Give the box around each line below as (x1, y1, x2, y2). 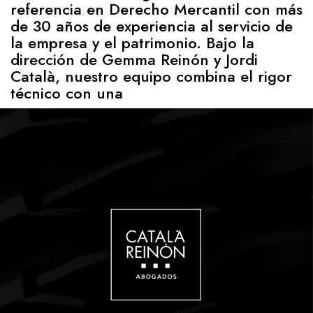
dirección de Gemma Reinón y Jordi (10, 48, 258, 71)
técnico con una (10, 82, 123, 104)
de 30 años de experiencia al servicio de (10, 15, 293, 37)
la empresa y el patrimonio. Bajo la (10, 31, 254, 54)
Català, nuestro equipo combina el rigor (10, 65, 292, 87)
